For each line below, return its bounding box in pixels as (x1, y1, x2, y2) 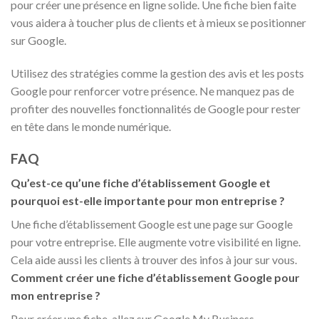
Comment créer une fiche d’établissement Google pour (11, 271, 300, 285)
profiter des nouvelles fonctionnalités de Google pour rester (11, 101, 300, 115)
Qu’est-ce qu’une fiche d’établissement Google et (11, 176, 271, 190)
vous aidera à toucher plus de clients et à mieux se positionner (11, 16, 306, 30)
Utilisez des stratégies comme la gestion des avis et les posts (11, 66, 304, 80)
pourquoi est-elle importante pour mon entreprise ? (11, 194, 285, 208)
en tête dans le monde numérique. (11, 119, 171, 133)
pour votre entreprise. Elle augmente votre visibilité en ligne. (11, 235, 300, 249)
